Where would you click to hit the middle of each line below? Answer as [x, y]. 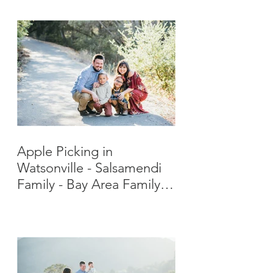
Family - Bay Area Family [89, 184]
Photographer [58, 201]
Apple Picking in [65, 151]
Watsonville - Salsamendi [89, 168]
